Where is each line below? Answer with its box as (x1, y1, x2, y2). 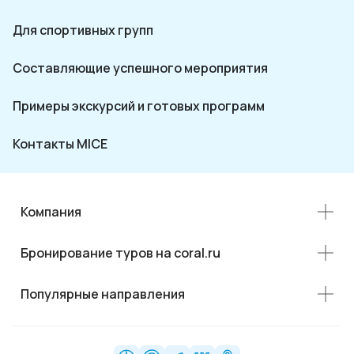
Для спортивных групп (13, 21, 153, 39)
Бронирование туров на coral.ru (21, 243, 220, 262)
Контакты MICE (13, 134, 107, 153)
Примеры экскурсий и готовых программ (13, 96, 265, 115)
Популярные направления (21, 284, 185, 303)
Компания (21, 202, 81, 220)
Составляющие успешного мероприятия (13, 58, 268, 77)
